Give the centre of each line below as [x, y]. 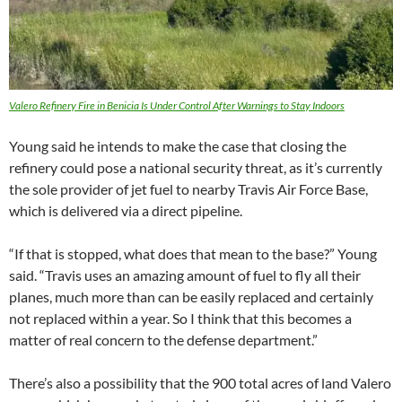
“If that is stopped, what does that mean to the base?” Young [193, 254]
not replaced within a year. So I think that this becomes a [180, 319]
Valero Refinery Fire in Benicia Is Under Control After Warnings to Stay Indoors [177, 106]
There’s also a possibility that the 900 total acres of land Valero [200, 383]
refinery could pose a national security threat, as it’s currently [196, 168]
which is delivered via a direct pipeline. [126, 211]
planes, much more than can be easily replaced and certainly [191, 297]
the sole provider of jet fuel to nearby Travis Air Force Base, [188, 189]
